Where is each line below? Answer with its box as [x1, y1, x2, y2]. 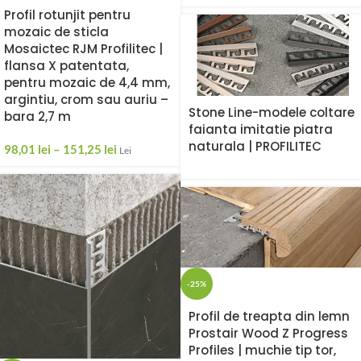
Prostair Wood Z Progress [189, 325, 348, 342]
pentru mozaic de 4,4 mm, [4, 74, 170, 92]
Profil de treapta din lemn [189, 308, 350, 326]
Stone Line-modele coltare [189, 103, 355, 121]
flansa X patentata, [4, 57, 129, 75]
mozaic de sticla [4, 23, 109, 41]
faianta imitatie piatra [189, 120, 333, 138]
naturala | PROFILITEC [189, 137, 322, 155]
